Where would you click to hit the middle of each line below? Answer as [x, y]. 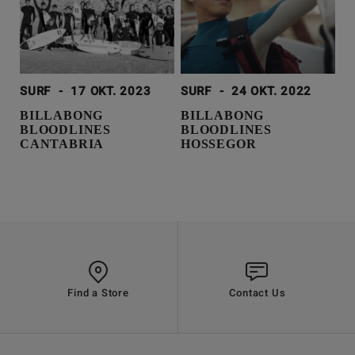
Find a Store [98, 293]
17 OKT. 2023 [111, 92]
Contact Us [257, 293]
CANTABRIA [62, 144]
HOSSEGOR [218, 144]
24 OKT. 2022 [272, 92]
